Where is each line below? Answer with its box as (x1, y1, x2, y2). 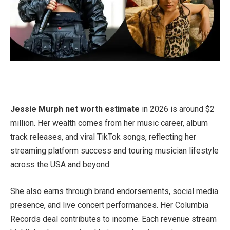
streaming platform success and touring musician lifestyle (10, 146, 219, 156)
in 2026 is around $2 (140, 104, 215, 114)
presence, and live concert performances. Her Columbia (10, 200, 208, 210)
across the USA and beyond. (10, 160, 111, 170)
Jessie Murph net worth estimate (10, 104, 140, 114)
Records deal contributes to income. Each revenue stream (10, 214, 217, 224)
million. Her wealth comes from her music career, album (10, 118, 208, 128)
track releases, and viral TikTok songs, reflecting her (10, 132, 196, 142)
